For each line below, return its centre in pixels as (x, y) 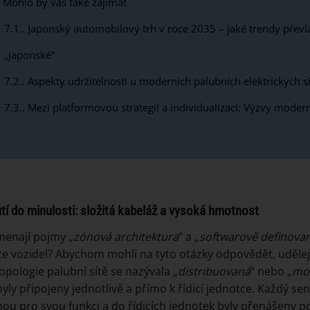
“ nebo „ (271, 271)
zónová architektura (126, 236)
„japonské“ (29, 55)
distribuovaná (214, 271)
